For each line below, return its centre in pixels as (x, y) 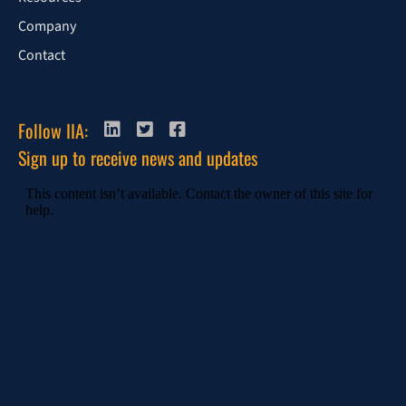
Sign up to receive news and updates (138, 158)
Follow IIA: (53, 130)
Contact (42, 55)
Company (47, 26)
